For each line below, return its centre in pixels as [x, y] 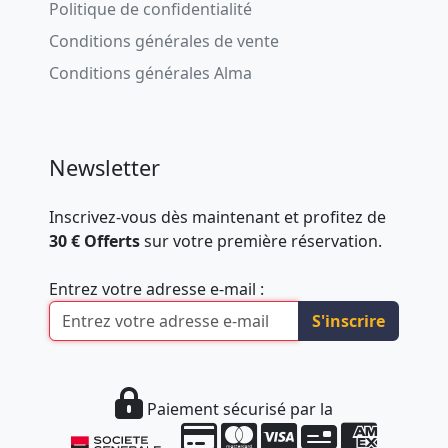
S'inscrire [348, 321]
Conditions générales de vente [164, 41]
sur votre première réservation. [261, 241]
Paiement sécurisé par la [237, 409]
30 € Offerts [95, 241]
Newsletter [105, 168]
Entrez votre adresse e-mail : [157, 289]
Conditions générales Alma [151, 73]
